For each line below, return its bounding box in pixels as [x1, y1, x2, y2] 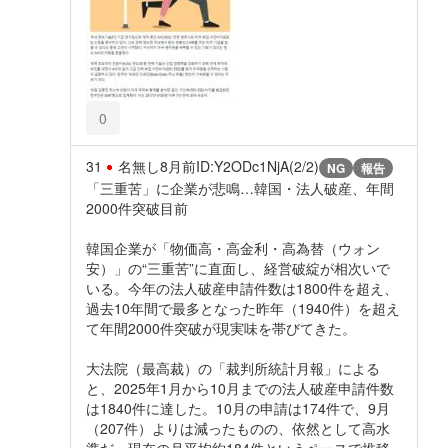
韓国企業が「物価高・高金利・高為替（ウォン [86, 238, 380, 259]
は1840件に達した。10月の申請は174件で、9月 [86, 398, 390, 419]
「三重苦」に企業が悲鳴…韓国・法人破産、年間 [86, 178, 394, 199]
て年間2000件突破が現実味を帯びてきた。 [86, 318, 356, 339]
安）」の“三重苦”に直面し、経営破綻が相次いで [86, 258, 390, 279]
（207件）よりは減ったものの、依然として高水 [86, 418, 390, 439]
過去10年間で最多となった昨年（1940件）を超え [86, 298, 400, 319]
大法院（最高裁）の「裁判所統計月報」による [86, 358, 380, 379]
